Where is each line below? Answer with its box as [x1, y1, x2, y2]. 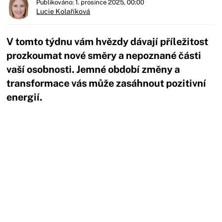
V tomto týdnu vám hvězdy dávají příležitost [6, 35, 209, 48]
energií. [6, 91, 43, 103]
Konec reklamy [56, 119, 105, 127]
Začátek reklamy [54, 111, 109, 119]
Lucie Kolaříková [36, 7, 91, 15]
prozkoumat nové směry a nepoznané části [6, 49, 202, 61]
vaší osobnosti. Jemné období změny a [6, 63, 180, 75]
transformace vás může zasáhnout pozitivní [6, 77, 207, 89]
